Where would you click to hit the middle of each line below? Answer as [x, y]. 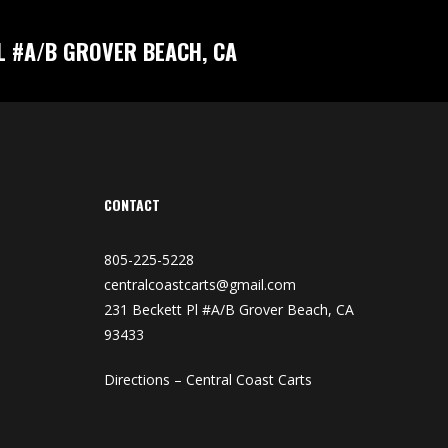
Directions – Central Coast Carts [207, 380]
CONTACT [131, 205]
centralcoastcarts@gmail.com [199, 285]
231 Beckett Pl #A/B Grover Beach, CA [228, 310]
